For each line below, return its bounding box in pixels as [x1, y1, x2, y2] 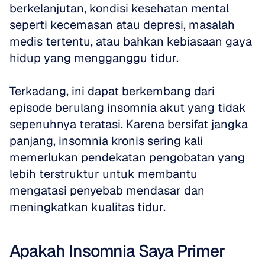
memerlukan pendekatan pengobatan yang [9, 150, 245, 165]
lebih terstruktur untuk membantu [9, 166, 198, 182]
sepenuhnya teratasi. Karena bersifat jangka [9, 117, 248, 132]
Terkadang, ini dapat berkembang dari [9, 83, 215, 99]
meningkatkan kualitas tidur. [9, 199, 166, 215]
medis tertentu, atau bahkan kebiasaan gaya [9, 34, 252, 49]
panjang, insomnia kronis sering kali [9, 133, 203, 148]
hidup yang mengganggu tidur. [9, 50, 179, 66]
